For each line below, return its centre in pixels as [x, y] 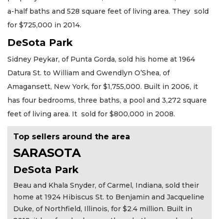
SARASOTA [47, 153]
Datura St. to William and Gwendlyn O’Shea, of [88, 73]
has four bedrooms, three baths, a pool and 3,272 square [107, 100]
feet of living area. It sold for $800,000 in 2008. [91, 114]
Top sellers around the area [72, 136]
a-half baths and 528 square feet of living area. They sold [108, 11]
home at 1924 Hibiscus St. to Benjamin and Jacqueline [109, 197]
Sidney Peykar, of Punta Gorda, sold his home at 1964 [101, 59]
